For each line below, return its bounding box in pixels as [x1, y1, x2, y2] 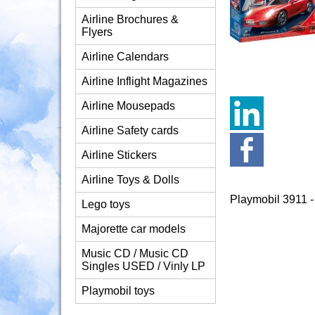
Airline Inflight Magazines [82, 75, 207, 87]
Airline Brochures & [82, 13, 179, 25]
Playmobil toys [82, 285, 155, 297]
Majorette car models [82, 223, 186, 235]
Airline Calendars [82, 51, 169, 63]
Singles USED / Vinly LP [82, 260, 205, 272]
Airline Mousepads [82, 100, 175, 112]
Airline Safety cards [82, 124, 179, 136]
